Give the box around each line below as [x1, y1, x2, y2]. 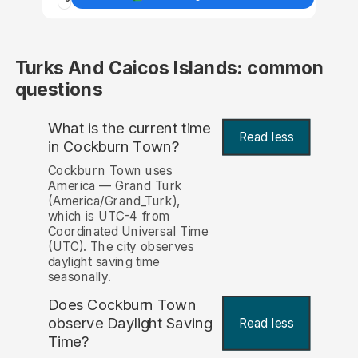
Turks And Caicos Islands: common [14, 57, 324, 79]
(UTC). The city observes [47, 239, 194, 255]
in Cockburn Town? [47, 137, 180, 156]
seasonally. [47, 269, 111, 285]
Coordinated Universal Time [47, 224, 209, 240]
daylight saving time [47, 254, 160, 270]
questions [14, 78, 103, 101]
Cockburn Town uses [47, 163, 173, 179]
